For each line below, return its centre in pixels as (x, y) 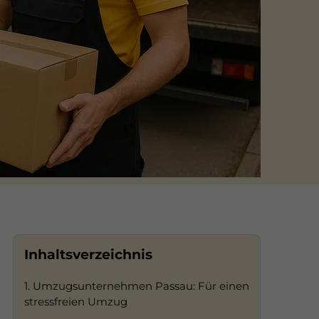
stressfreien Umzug (76, 302)
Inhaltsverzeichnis (88, 255)
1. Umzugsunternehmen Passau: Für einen (137, 286)
